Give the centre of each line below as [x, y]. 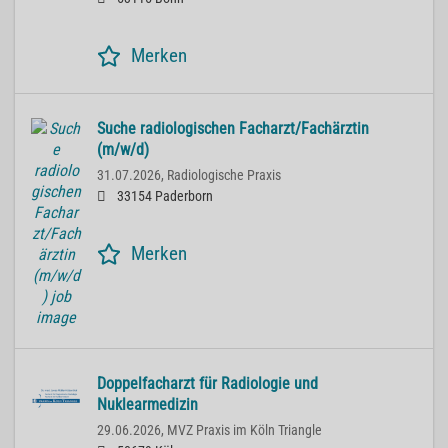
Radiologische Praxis [224, 176]
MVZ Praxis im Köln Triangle [244, 431]
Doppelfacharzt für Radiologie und [207, 384]
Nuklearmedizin [147, 405]
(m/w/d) [123, 150]
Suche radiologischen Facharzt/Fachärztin [233, 129]
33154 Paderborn [163, 197]
